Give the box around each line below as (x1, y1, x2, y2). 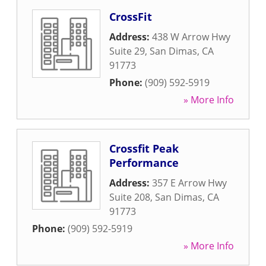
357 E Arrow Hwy (152, 176, 227, 189)
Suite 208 (109, 191, 150, 204)
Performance (109, 156, 179, 170)
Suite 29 (109, 45, 145, 58)
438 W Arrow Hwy (152, 30, 230, 43)
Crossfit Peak (109, 141, 179, 156)
